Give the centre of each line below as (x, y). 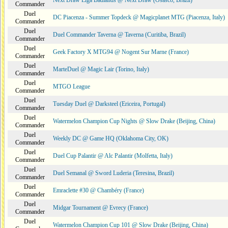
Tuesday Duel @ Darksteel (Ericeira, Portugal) (109, 104)
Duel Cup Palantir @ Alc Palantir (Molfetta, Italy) (113, 156)
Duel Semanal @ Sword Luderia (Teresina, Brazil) (113, 173)
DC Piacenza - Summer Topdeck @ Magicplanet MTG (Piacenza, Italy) (139, 17)
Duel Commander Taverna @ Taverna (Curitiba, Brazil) (119, 35)
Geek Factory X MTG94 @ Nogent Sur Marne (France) (121, 52)
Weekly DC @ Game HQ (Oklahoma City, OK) (111, 138)
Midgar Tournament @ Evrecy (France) (101, 208)
